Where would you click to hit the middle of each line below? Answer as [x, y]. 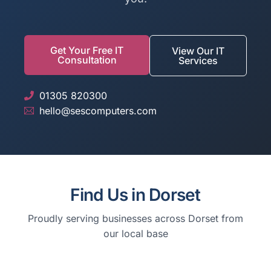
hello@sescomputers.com [98, 110]
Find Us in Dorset [135, 194]
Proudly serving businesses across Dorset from [135, 218]
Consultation [87, 60]
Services [198, 60]
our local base [135, 233]
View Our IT [198, 51]
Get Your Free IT [87, 50]
